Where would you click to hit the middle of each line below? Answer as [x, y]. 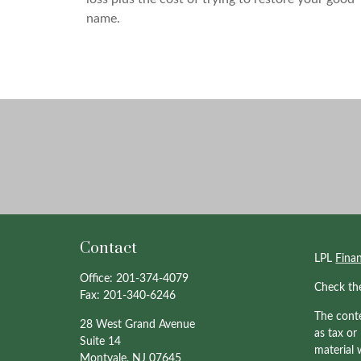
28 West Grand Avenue [137, 325]
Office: [98, 279]
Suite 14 [100, 342]
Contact [108, 249]
